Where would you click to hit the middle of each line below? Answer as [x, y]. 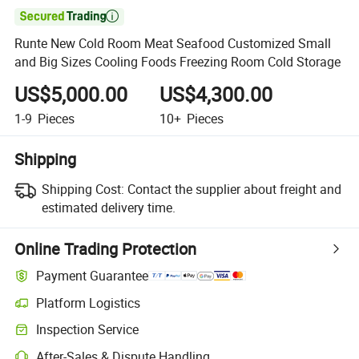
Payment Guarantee [93, 276]
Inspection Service [88, 330]
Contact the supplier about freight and [234, 189]
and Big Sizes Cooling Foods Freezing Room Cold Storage [178, 62]
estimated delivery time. [108, 207]
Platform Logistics [89, 303]
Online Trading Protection [106, 248]
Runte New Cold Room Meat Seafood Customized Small [173, 44]
